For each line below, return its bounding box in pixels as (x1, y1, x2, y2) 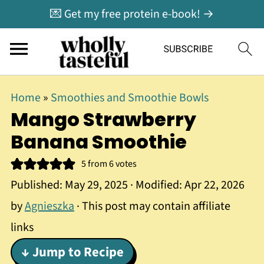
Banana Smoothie (10, 128, 187, 155)
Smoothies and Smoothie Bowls (50, 90, 209, 106)
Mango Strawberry (10, 106, 196, 133)
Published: (10, 177, 65, 193)
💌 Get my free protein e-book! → (50, 6, 214, 22)
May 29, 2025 (64, 177, 128, 193)
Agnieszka (24, 198, 74, 214)
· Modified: (127, 177, 184, 193)
